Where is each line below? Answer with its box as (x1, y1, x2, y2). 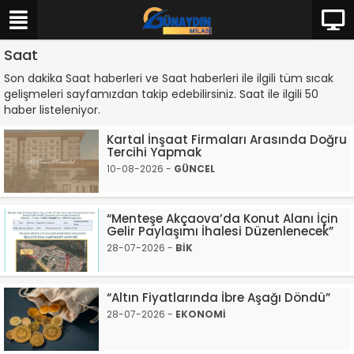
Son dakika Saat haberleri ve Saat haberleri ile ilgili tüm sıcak (4, 70, 333, 86)
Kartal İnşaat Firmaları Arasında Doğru (107, 131, 347, 148)
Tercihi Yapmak (107, 144, 201, 160)
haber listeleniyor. (4, 102, 100, 118)
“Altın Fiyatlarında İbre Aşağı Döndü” (107, 289, 330, 306)
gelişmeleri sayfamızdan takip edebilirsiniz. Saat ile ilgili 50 (4, 86, 318, 102)
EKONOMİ (175, 307, 226, 321)
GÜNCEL (174, 162, 215, 175)
